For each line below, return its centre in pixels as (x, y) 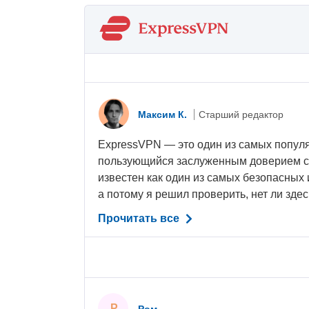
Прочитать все (140, 219)
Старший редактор (241, 114)
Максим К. (164, 114)
